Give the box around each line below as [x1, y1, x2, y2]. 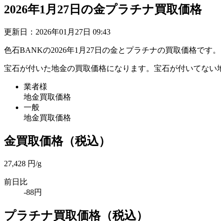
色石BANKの [4, 45, 51, 54]
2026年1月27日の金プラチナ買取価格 [4, 2, 202, 16]
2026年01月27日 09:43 [36, 27, 110, 36]
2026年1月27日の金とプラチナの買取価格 [51, 45, 197, 54]
